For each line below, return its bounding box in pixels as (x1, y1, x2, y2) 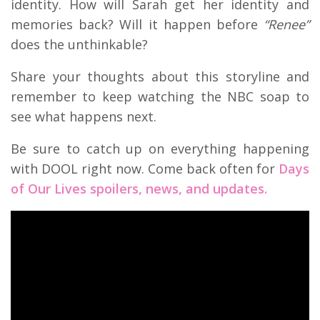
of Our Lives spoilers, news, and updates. (11, 179, 267, 197)
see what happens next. (11, 107, 156, 125)
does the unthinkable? (11, 35, 148, 53)
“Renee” (264, 15, 309, 33)
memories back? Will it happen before (11, 15, 264, 33)
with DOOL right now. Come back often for (11, 159, 279, 177)
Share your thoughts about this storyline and (11, 67, 309, 85)
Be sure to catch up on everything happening (11, 139, 309, 157)
